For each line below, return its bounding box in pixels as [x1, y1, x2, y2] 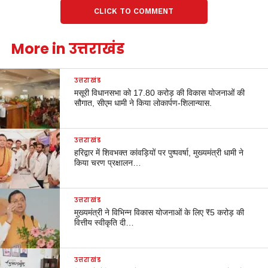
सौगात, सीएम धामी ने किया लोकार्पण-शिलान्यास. [74, 98, 212, 108]
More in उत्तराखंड [11, 38, 124, 59]
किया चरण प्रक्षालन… [74, 157, 142, 167]
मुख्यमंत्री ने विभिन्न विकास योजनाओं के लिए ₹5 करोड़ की [74, 207, 245, 217]
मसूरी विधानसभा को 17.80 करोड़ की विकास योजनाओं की [74, 87, 245, 98]
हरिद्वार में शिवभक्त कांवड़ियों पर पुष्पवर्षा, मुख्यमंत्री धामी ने [74, 147, 244, 157]
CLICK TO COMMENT [94, 6, 174, 16]
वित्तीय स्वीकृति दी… [74, 217, 135, 227]
